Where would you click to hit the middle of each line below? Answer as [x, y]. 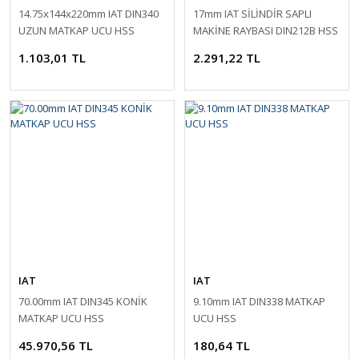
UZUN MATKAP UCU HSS [77, 30]
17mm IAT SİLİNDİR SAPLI [252, 14]
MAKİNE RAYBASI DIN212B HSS [266, 30]
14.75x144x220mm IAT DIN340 [89, 14]
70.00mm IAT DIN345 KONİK [83, 301]
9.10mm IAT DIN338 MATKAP [259, 301]
